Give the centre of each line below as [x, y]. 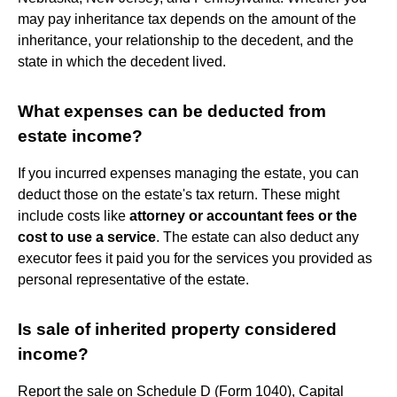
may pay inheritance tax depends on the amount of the [187, 19]
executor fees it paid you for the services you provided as [195, 258]
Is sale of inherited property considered [177, 329]
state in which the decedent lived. [122, 61]
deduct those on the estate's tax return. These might [179, 194]
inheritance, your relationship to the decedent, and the [186, 40]
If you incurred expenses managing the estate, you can [188, 173]
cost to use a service [87, 237]
